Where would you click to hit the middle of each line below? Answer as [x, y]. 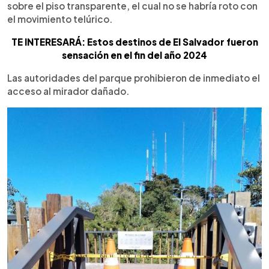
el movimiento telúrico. [60, 19]
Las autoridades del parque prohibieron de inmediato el [134, 77]
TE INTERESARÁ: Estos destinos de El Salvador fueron [134, 41]
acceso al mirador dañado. [68, 91]
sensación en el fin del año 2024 [134, 55]
